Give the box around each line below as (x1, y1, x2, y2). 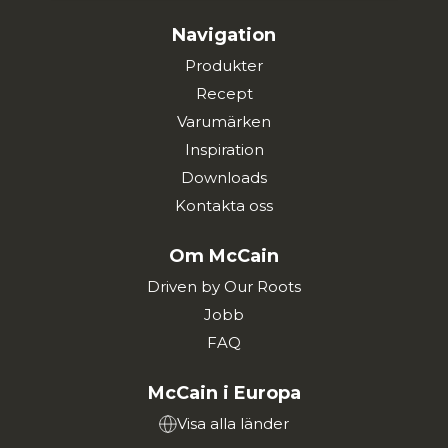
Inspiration (184, 140, 264, 160)
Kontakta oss (175, 196, 273, 216)
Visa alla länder (177, 414, 289, 434)
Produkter (185, 56, 263, 76)
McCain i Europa (147, 382, 301, 405)
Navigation (172, 24, 276, 47)
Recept (195, 84, 253, 104)
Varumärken (177, 112, 271, 132)
